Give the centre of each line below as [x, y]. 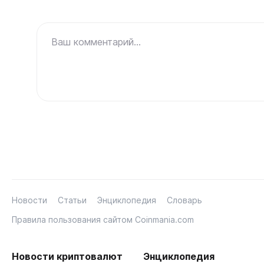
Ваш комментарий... [96, 42]
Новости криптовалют [67, 256]
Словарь [184, 200]
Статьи [72, 200]
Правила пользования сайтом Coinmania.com [103, 219]
